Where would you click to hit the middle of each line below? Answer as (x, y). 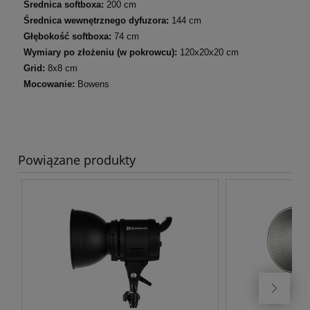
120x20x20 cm (208, 52)
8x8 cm (61, 68)
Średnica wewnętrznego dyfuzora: (96, 20)
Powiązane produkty (77, 159)
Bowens (92, 84)
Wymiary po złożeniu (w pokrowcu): (100, 52)
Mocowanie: (49, 84)
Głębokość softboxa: (67, 36)
